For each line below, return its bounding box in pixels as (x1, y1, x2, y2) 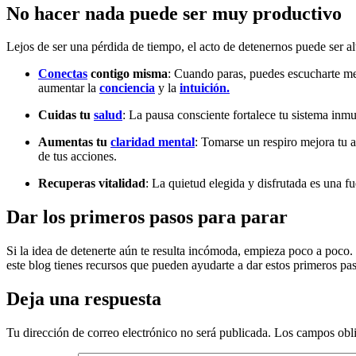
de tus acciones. (38, 149, 117, 164)
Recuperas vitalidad (38, 176, 145, 191)
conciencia (99, 81, 155, 95)
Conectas (38, 67, 87, 81)
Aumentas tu (38, 135, 110, 149)
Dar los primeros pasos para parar (6, 207, 288, 228)
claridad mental (110, 135, 195, 149)
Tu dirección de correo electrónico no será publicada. (6, 326, 271, 340)
